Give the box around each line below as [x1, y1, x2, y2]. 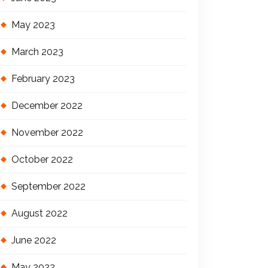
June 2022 [11, 234, 56, 246]
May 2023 [11, 19, 55, 31]
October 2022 [11, 153, 73, 165]
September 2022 [11, 180, 86, 192]
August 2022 [11, 207, 68, 219]
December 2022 [11, 99, 83, 111]
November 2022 [11, 126, 83, 138]
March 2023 [11, 45, 63, 57]
